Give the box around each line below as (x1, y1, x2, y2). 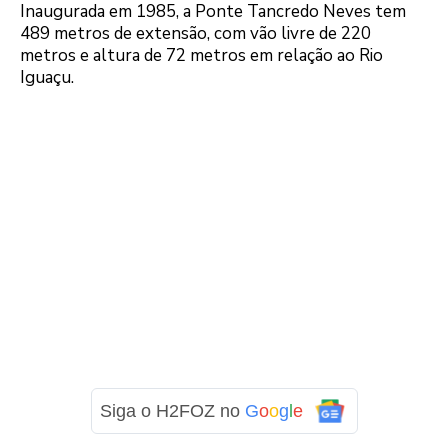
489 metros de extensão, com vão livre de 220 (20, 21, 371, 45)
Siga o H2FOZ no (99, 401, 245, 422)
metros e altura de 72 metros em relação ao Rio (20, 43, 383, 67)
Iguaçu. (20, 65, 74, 89)
